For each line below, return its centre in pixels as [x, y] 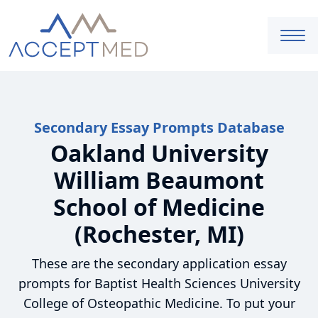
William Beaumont [159, 180]
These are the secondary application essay [159, 263]
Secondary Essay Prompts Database [159, 127]
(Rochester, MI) [159, 234]
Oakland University [159, 153]
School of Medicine [159, 207]
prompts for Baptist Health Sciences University [159, 283]
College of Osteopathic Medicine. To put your [159, 303]
